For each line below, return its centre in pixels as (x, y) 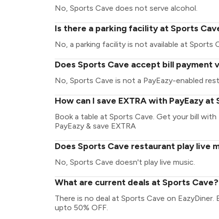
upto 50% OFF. (81, 208)
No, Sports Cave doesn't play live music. (125, 162)
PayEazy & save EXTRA (95, 126)
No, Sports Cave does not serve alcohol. (126, 8)
